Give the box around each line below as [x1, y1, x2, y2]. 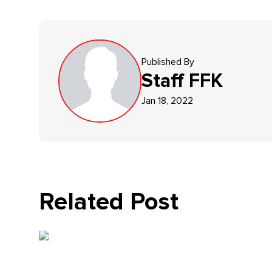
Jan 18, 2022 [141, 94, 193, 107]
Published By [141, 55, 194, 68]
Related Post [39, 187, 178, 217]
